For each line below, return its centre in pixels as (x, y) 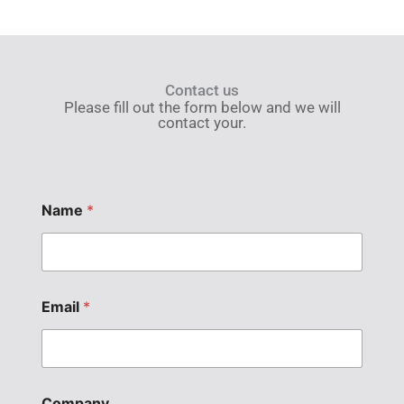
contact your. (202, 122)
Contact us (202, 90)
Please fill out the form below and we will (202, 107)
